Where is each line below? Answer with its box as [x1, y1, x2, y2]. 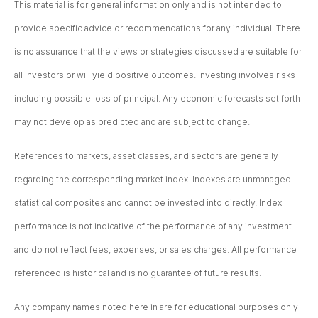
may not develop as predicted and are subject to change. [14, 116, 250, 128]
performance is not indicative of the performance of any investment [14, 221, 292, 232]
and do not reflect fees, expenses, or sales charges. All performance [14, 244, 297, 256]
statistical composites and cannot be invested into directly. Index [14, 197, 282, 209]
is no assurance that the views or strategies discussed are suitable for [14, 46, 302, 57]
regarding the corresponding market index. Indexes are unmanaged [14, 174, 291, 185]
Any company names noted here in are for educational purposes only [14, 302, 298, 313]
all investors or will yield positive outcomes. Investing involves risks [14, 70, 295, 81]
